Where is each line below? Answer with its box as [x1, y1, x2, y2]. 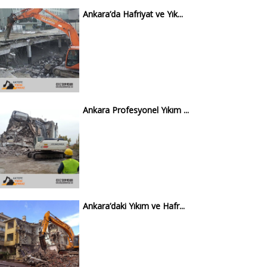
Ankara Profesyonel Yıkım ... [82, 104, 189, 116]
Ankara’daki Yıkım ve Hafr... [82, 200, 185, 212]
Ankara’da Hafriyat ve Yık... [82, 8, 183, 20]
